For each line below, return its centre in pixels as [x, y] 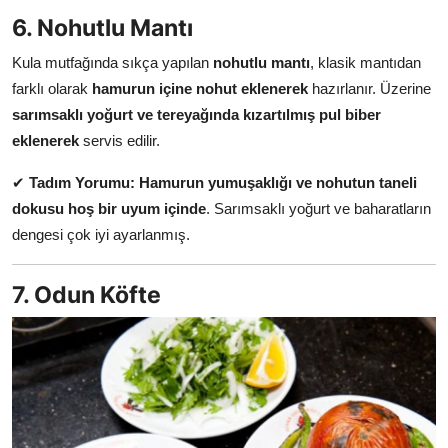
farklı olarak [52, 88]
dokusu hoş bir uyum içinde [109, 208]
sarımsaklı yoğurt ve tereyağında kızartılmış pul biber [196, 114]
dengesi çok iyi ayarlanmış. [101, 234]
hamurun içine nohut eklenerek [200, 88]
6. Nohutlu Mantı [102, 27]
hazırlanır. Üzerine [369, 88]
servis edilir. [119, 140]
